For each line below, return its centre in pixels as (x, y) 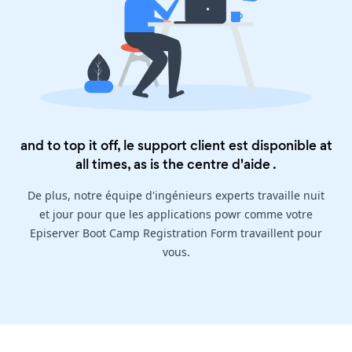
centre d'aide (229, 165)
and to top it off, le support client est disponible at (176, 146)
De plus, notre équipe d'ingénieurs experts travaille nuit (176, 196)
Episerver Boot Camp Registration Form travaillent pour (176, 233)
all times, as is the (131, 165)
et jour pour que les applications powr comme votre (176, 214)
